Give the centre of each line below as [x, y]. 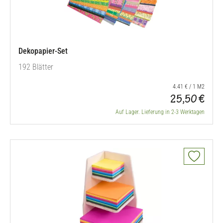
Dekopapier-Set [43, 51]
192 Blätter [36, 67]
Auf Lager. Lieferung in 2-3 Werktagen [160, 112]
